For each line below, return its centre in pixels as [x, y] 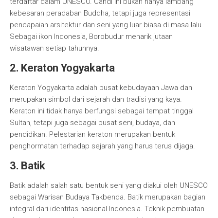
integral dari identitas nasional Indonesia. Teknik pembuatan [107, 209]
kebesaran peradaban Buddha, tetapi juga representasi [100, 13]
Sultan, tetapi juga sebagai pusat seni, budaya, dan [92, 123]
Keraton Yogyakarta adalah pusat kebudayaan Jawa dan [101, 88]
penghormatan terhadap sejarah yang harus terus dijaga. [102, 146]
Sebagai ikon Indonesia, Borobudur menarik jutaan [91, 36]
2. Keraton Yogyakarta [62, 68]
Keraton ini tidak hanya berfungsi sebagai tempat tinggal [102, 111]
